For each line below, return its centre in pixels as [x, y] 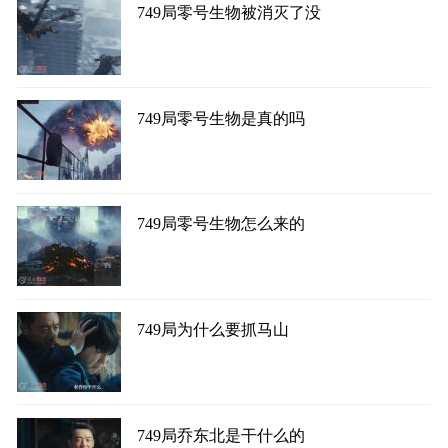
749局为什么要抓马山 [213, 330]
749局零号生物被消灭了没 [229, 12]
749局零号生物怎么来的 [221, 224]
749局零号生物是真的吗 [221, 118]
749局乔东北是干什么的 [221, 436]
